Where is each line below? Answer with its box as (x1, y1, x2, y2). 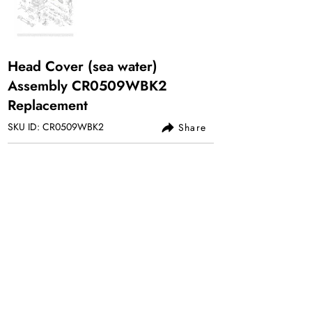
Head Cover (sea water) (8, 56, 157, 77)
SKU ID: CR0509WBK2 (8, 120, 104, 134)
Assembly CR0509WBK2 (8, 76, 167, 96)
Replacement (8, 95, 88, 116)
